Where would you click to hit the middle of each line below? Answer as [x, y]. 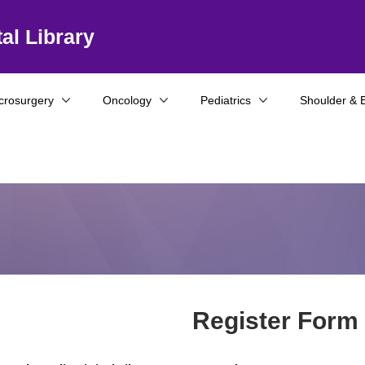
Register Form [275, 321]
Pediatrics [226, 100]
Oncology [127, 100]
